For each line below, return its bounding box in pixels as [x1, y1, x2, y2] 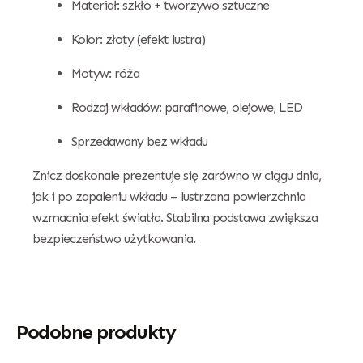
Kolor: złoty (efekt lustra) [71, 31, 205, 47]
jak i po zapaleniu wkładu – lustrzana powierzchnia [32, 188, 305, 204]
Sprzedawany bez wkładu [71, 133, 207, 149]
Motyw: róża [71, 65, 139, 81]
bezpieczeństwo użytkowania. [32, 230, 195, 246]
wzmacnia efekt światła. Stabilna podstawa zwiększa [32, 209, 318, 225]
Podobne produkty [16, 319, 175, 344]
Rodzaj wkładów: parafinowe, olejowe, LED [71, 99, 302, 115]
